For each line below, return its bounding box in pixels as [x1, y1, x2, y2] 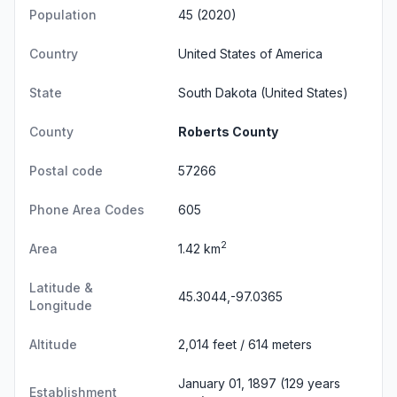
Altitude [29, 336, 77, 352]
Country [29, 45, 78, 61]
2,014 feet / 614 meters [178, 336, 312, 352]
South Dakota [178, 84, 257, 100]
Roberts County [178, 123, 278, 139]
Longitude [29, 297, 92, 313]
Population [29, 6, 97, 22]
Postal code [29, 162, 103, 178]
